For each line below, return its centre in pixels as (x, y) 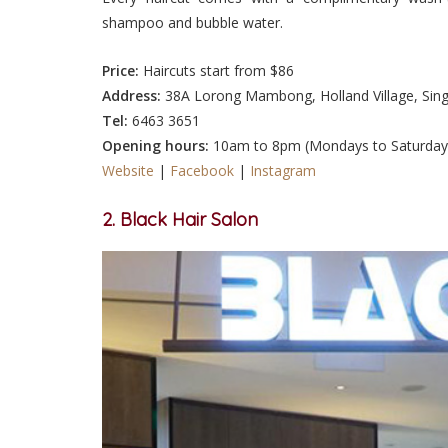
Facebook (202, 171)
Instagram (283, 171)
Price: (120, 71)
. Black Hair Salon (185, 220)
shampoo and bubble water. (192, 23)
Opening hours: (155, 146)
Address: (131, 96)
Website (128, 171)
